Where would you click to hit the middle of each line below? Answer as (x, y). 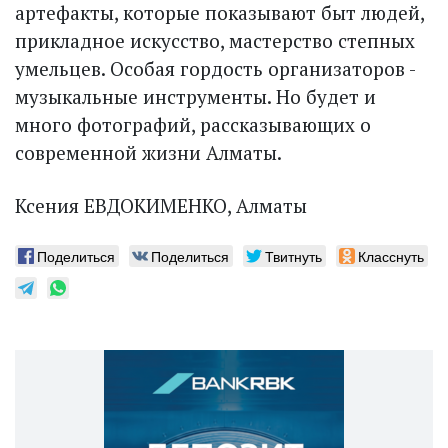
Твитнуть (293, 255)
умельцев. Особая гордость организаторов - (215, 68)
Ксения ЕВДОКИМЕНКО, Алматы (161, 205)
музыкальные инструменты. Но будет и (195, 96)
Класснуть (391, 255)
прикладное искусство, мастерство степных (215, 40)
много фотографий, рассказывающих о (193, 124)
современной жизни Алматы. (148, 152)
